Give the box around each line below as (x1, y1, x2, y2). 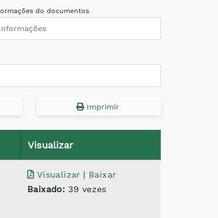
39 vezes (65, 184, 107, 194)
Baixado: (27, 184, 65, 194)
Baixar (89, 169, 116, 180)
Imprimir (84, 102, 122, 111)
